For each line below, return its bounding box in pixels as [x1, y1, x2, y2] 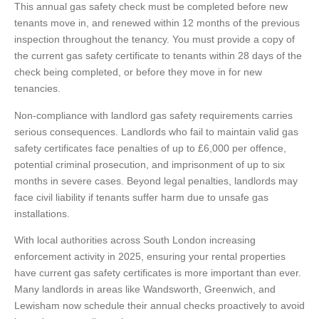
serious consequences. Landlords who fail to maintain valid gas [14, 125, 298, 137]
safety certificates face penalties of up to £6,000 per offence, [14, 142, 286, 154]
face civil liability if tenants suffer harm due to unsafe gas [14, 191, 268, 203]
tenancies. [14, 83, 61, 95]
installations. [14, 207, 70, 219]
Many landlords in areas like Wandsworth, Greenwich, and [14, 283, 276, 296]
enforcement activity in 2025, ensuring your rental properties [14, 251, 286, 263]
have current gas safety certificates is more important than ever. [14, 267, 301, 279]
